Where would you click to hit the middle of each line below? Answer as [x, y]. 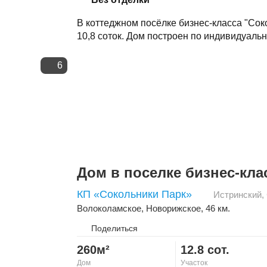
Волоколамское [109, 208]
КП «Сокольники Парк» [134, 194]
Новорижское [173, 208]
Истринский [237, 194]
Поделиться [114, 228]
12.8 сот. [205, 249]
